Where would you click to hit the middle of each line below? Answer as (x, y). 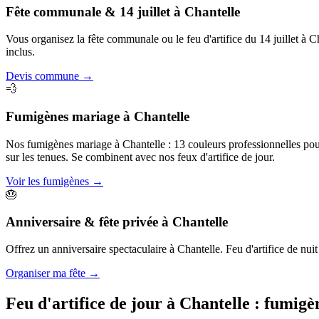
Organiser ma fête (46, 273)
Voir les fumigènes (47, 181)
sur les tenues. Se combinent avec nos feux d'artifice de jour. (140, 157)
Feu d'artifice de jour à (90, 304)
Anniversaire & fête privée (82, 221)
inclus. (20, 52)
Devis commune (42, 76)
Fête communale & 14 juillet (88, 11)
